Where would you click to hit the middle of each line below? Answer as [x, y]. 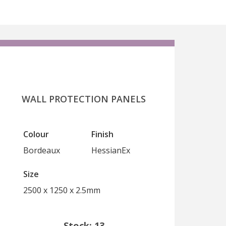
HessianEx [111, 150]
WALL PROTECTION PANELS [84, 99]
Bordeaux [42, 150]
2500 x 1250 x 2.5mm [62, 190]
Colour [36, 134]
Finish [102, 134]
